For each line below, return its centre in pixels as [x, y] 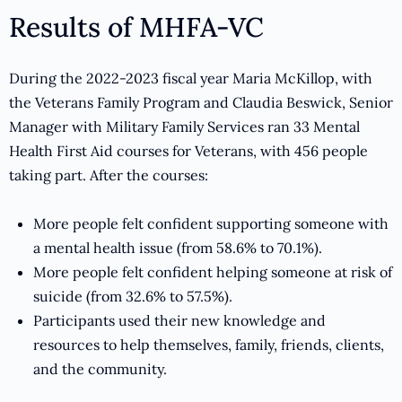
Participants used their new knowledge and [179, 321]
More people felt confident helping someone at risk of [213, 272]
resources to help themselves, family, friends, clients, [209, 345]
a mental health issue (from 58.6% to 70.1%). [178, 248]
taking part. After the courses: [109, 175]
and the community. [100, 369]
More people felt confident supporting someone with [211, 224]
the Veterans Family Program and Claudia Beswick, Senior [201, 103]
